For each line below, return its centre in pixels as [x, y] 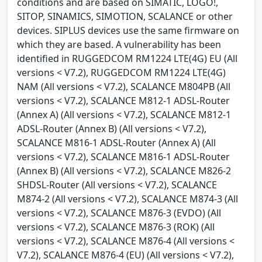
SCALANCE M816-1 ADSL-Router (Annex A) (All [116, 142]
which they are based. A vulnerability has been [119, 44]
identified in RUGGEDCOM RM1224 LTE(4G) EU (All [127, 58]
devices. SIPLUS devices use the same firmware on [128, 30]
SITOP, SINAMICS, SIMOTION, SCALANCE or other [125, 16]
